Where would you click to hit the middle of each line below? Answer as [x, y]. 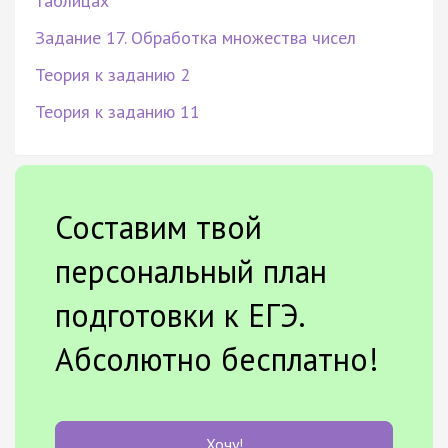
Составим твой [158, 226]
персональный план [191, 270]
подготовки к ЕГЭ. [179, 314]
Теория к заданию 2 [112, 74]
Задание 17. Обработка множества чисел [195, 37]
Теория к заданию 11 [117, 111]
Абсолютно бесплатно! [217, 358]
